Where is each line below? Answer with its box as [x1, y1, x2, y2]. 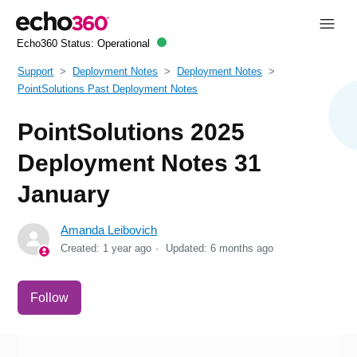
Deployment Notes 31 [18, 149, 262, 176]
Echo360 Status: [16, 37, 97, 50]
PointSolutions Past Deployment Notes [18, 82, 198, 95]
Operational [96, 37, 150, 50]
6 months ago [210, 241, 274, 254]
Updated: [166, 241, 211, 254]
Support [18, 65, 54, 77]
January [18, 180, 111, 207]
